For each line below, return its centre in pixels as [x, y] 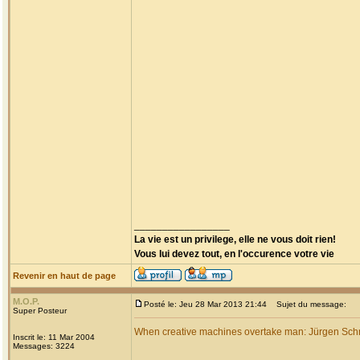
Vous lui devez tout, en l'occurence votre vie [234, 254]
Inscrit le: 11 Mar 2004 [54, 337]
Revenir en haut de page [64, 276]
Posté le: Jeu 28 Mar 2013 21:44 [205, 304]
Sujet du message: [308, 304]
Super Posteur [40, 311]
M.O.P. [26, 301]
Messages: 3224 [44, 346]
